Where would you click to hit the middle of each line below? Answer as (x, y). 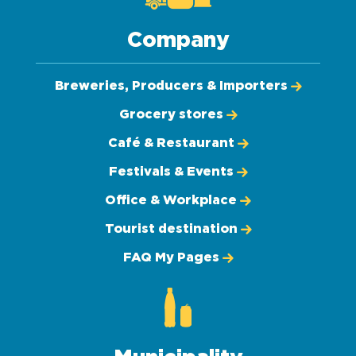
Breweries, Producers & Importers (171, 86)
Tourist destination (171, 229)
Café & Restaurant (171, 143)
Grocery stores (171, 114)
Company (178, 40)
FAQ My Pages (171, 257)
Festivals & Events (171, 172)
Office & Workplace (171, 200)
